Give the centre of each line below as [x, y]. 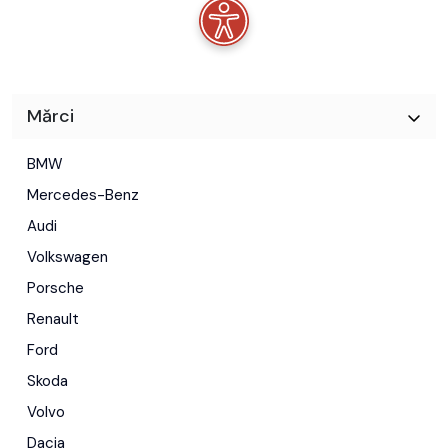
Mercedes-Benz [83, 195]
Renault [53, 319]
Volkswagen [67, 257]
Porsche [55, 288]
